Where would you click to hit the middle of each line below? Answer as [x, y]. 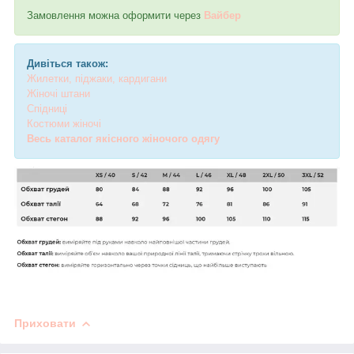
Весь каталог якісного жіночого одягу [123, 138]
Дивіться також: [68, 63]
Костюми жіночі [64, 123]
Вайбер [222, 15]
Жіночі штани [58, 93]
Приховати [45, 324]
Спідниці [47, 108]
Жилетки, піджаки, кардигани [97, 78]
